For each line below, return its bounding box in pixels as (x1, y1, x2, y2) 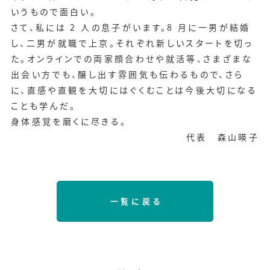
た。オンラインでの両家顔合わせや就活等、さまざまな (10, 52, 253, 64)
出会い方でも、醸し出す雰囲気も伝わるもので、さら (10, 67, 244, 80)
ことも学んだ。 (10, 99, 77, 111)
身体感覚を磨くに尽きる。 (10, 115, 127, 127)
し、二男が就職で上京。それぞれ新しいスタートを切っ (10, 36, 253, 49)
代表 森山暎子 (186, 130, 260, 143)
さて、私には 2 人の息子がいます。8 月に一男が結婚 (10, 20, 251, 33)
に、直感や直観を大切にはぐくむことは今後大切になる (10, 83, 257, 96)
